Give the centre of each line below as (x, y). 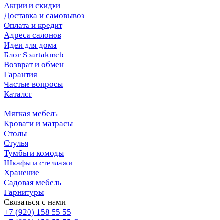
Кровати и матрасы (38, 124)
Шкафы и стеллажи (38, 163)
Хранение (22, 173)
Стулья (16, 143)
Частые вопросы (33, 84)
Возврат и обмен (34, 65)
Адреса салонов (33, 35)
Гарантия (21, 75)
